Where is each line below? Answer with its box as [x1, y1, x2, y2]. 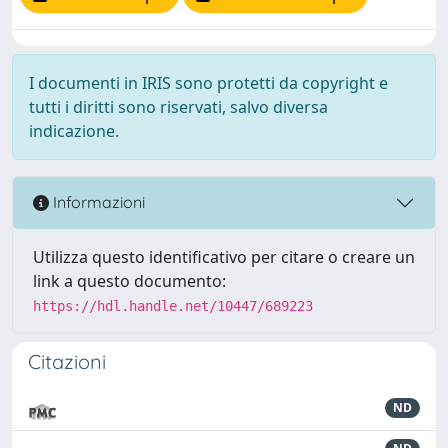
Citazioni [28, 348, 106, 374]
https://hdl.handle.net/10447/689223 [33, 297, 313, 314]
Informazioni [49, 192, 145, 213]
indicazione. [29, 119, 119, 142]
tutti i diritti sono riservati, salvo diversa [29, 95, 328, 118]
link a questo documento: [33, 269, 226, 292]
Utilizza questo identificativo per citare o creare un [33, 245, 415, 268]
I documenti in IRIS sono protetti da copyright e [29, 71, 388, 94]
